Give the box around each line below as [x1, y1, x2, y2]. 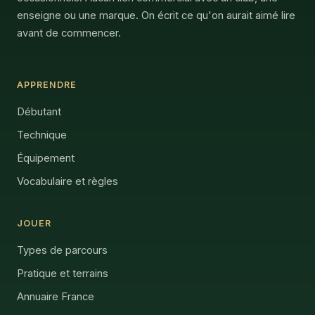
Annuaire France [17, 290, 94, 303]
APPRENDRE [17, 79, 77, 90]
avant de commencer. [17, 27, 121, 40]
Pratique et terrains [17, 266, 108, 280]
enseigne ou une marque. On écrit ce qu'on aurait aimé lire [17, 9, 295, 22]
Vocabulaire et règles [17, 174, 118, 188]
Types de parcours [17, 243, 108, 257]
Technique [17, 128, 67, 141]
